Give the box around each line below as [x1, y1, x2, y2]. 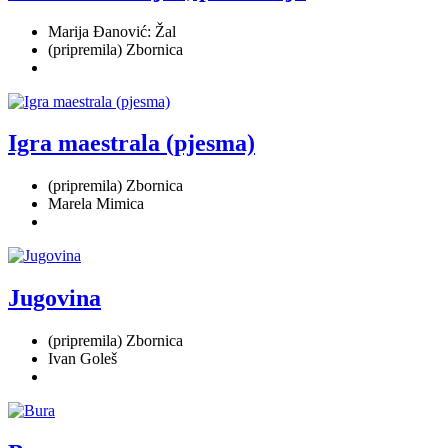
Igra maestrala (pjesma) [8, 130, 255, 157]
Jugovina [8, 285, 101, 312]
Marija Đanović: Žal [48, 22, 176, 40]
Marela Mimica [48, 195, 144, 213]
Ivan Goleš [48, 350, 117, 368]
